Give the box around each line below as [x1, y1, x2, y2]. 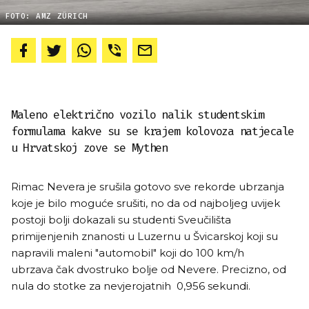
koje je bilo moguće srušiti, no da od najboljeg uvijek [11, 197, 280, 210]
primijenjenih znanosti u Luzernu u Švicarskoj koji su [11, 230, 278, 243]
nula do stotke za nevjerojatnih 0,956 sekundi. [11, 279, 250, 292]
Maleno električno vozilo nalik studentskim [11, 108, 264, 122]
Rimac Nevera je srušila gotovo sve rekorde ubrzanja [11, 180, 284, 193]
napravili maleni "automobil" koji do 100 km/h [11, 246, 244, 259]
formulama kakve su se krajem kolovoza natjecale [11, 124, 295, 139]
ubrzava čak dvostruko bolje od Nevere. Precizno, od [11, 263, 286, 276]
